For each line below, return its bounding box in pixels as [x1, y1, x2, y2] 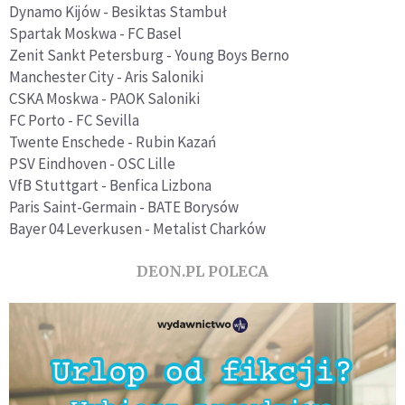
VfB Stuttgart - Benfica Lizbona [9, 175, 212, 196]
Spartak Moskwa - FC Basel [9, 24, 182, 44]
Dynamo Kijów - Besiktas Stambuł [9, 2, 227, 23]
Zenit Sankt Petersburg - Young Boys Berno [9, 45, 289, 66]
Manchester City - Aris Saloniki [9, 67, 203, 88]
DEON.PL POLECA [137, 262, 268, 281]
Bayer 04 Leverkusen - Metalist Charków [9, 219, 266, 240]
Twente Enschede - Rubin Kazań [9, 132, 216, 153]
